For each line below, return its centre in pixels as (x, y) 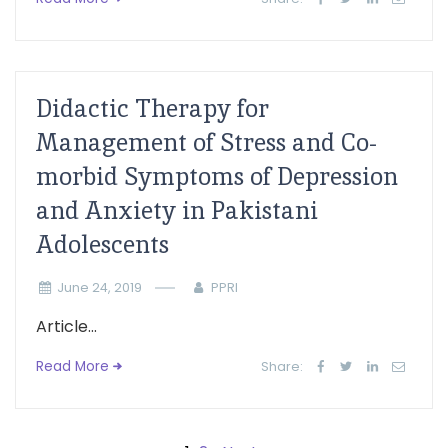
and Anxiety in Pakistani (177, 210)
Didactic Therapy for (152, 108)
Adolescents (102, 244)
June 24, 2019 (99, 287)
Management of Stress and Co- (206, 142)
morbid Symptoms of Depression (217, 176)
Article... (66, 326)
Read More (72, 366)
